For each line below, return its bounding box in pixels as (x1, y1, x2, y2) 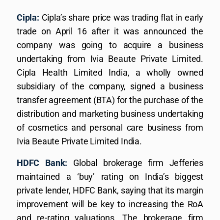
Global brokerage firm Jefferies (67, 157, 203, 168)
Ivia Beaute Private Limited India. (17, 136, 142, 146)
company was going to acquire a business (17, 39, 203, 50)
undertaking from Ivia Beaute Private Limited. (17, 53, 203, 64)
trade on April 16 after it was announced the (17, 26, 203, 36)
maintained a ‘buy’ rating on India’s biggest (17, 171, 203, 182)
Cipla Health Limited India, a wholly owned (17, 67, 203, 78)
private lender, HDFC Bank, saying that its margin (17, 185, 203, 195)
